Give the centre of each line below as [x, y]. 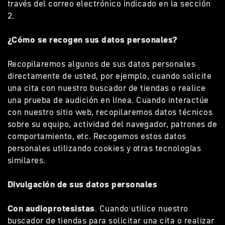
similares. [29, 160]
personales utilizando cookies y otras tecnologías [104, 148]
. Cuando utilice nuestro [141, 208]
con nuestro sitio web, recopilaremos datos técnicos [110, 112]
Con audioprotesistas [51, 208]
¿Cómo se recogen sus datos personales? [95, 40]
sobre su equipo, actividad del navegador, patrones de [113, 124]
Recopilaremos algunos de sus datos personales [102, 64]
